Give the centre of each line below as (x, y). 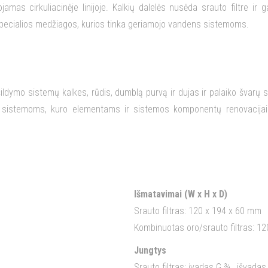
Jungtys (150, 250)
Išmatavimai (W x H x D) (181, 194)
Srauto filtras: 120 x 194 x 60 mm (198, 211)
